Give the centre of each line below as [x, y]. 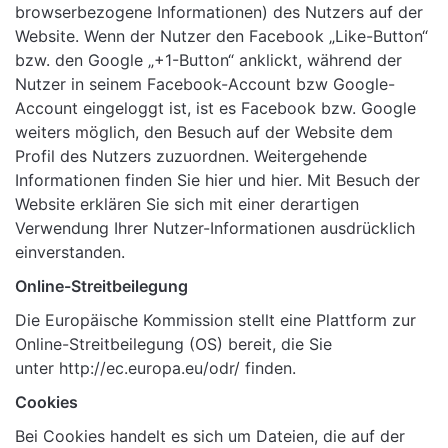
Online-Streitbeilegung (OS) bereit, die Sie [173, 344]
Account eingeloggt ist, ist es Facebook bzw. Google [215, 108]
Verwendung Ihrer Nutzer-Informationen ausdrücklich [215, 228]
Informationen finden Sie [110, 180]
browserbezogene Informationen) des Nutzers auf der [219, 12]
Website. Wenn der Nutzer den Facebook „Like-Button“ [221, 36]
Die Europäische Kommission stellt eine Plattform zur [215, 320]
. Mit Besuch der [359, 180]
